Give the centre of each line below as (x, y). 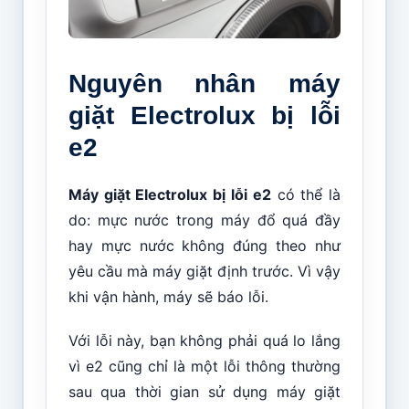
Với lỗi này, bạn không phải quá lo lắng (204, 340)
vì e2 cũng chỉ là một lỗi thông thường (204, 366)
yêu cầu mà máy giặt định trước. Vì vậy (204, 271)
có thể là (306, 194)
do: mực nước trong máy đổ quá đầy (204, 220)
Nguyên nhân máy (204, 83)
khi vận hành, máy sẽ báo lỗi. (168, 296)
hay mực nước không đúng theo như (204, 245)
